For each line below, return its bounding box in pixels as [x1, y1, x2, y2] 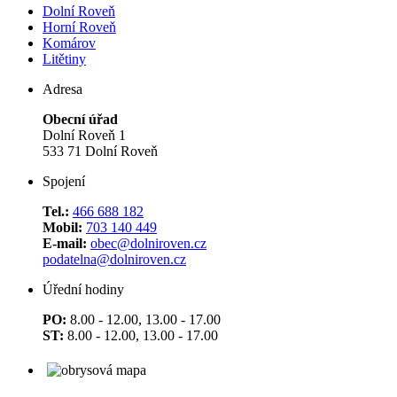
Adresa [43, 82, 82, 97]
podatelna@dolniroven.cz [43, 252, 186, 268]
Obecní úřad [43, 112, 118, 128]
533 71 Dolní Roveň [43, 144, 158, 160]
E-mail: [43, 236, 87, 252]
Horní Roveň [43, 19, 116, 35]
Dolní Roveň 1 [43, 128, 126, 144]
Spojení [43, 174, 85, 190]
